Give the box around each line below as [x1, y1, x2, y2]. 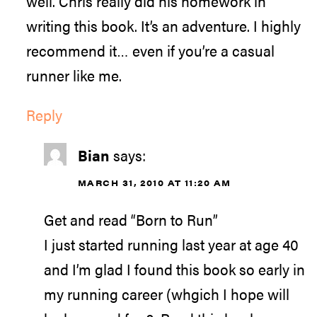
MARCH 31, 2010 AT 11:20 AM [78, 175, 231, 189]
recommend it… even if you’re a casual [26, 39, 275, 61]
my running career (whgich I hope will [44, 283, 289, 305]
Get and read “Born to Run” [44, 209, 218, 231]
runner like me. [26, 64, 122, 86]
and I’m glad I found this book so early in [44, 258, 305, 280]
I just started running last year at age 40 [44, 234, 299, 255]
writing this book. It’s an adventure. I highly [26, 14, 301, 36]
